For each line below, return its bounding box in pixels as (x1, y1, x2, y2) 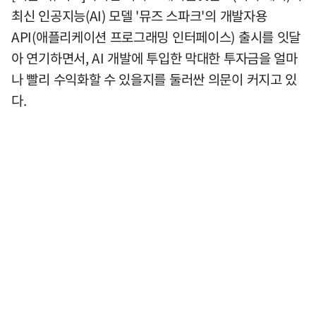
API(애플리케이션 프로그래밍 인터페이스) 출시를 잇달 (11, 26, 300, 47)
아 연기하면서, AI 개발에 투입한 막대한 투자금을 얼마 (11, 47, 298, 68)
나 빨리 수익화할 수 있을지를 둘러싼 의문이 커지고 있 (11, 68, 298, 89)
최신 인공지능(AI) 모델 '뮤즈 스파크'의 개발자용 (11, 5, 267, 25)
